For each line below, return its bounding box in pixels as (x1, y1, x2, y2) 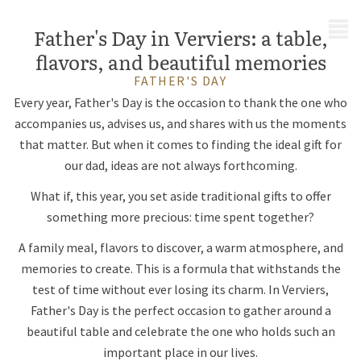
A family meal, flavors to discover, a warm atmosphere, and (18, 239, 343, 255)
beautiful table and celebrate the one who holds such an (26, 323, 335, 339)
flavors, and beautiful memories (35, 48, 326, 76)
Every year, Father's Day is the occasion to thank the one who (14, 94, 347, 110)
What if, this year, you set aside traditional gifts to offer (30, 188, 331, 204)
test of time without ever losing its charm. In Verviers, (32, 281, 329, 297)
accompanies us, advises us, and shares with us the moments (15, 115, 346, 131)
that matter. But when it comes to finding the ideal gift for (19, 136, 342, 152)
